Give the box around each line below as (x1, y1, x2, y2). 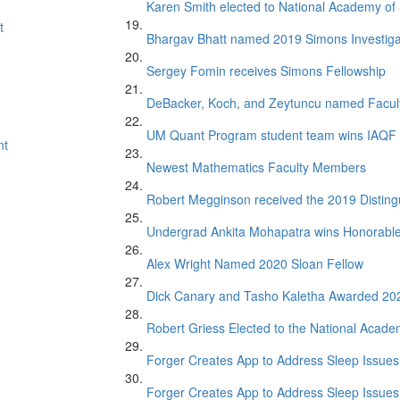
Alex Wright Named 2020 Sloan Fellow (146, 254, 363, 272)
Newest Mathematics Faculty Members (146, 158, 366, 176)
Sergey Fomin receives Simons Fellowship (146, 62, 386, 79)
